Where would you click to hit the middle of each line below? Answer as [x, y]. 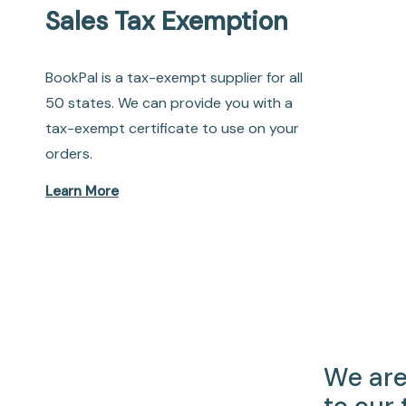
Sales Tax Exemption [167, 22]
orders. [69, 154]
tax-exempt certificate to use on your [172, 129]
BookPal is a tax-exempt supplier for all [174, 78]
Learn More [82, 192]
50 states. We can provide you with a [169, 103]
